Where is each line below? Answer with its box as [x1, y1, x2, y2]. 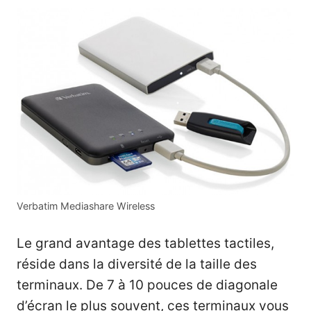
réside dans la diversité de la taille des [17, 256, 257, 273]
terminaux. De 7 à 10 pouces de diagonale [17, 277, 278, 294]
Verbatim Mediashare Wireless [17, 199, 155, 212]
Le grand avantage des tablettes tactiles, [17, 235, 274, 252]
